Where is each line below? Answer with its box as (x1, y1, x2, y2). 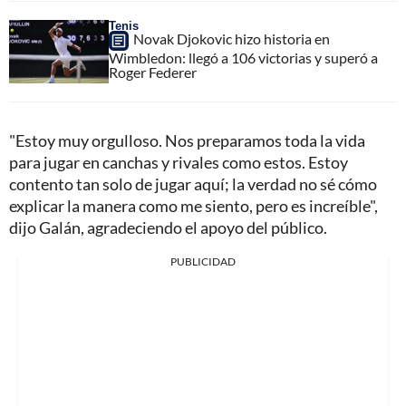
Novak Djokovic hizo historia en (133, 30, 330, 48)
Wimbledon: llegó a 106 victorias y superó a (109, 49, 378, 67)
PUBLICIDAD (170, 255, 236, 269)
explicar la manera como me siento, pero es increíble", (9, 196, 378, 217)
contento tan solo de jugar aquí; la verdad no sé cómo (9, 174, 377, 195)
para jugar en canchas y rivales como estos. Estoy (9, 152, 348, 173)
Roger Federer (109, 63, 197, 82)
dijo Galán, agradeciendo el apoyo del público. (9, 217, 327, 238)
